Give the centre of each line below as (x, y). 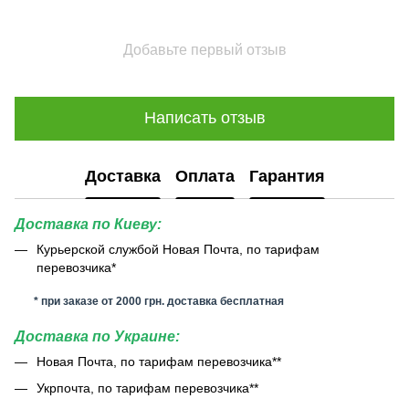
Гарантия (287, 177)
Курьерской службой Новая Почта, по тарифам (178, 249)
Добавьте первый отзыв (204, 49)
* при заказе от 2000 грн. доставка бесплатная (149, 300)
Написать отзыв (204, 118)
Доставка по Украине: (97, 336)
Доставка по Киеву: (88, 223)
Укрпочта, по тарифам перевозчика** (147, 388)
